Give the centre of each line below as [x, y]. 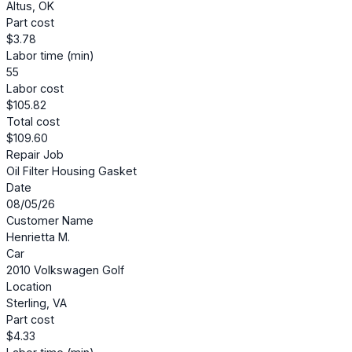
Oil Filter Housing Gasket [71, 171]
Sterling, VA [37, 303]
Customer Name [50, 221]
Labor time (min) [50, 56]
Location [29, 287]
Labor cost [35, 89]
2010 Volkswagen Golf [65, 270]
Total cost [33, 122]
